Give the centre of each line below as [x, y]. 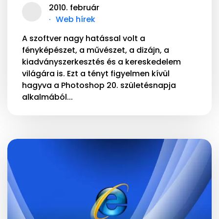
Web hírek [76, 19]
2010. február [74, 7]
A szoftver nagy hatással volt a [84, 38]
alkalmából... [47, 97]
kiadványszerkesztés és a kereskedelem [101, 62]
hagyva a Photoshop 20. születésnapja [99, 85]
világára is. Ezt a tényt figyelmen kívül [96, 73]
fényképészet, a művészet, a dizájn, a [96, 50]
